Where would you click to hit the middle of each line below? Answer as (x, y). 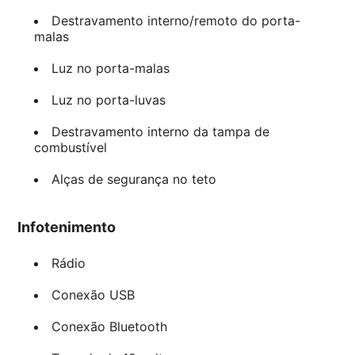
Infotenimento (67, 227)
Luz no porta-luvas (108, 100)
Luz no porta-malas (110, 69)
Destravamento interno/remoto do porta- (176, 21)
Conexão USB (93, 295)
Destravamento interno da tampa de (160, 132)
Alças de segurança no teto (134, 179)
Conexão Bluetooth (109, 327)
